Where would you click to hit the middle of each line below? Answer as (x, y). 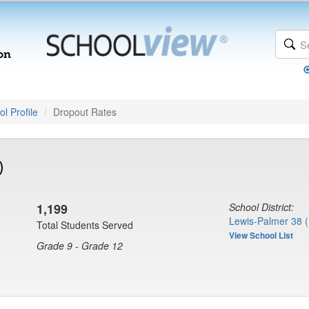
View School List (261, 235)
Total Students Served (85, 225)
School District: (261, 207)
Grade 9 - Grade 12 (80, 246)
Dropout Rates (85, 112)
